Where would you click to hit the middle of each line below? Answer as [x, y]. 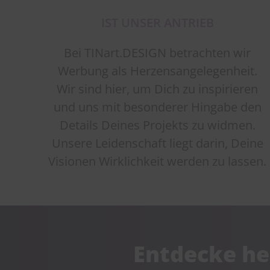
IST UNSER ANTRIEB [157, 22]
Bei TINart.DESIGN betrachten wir [158, 52]
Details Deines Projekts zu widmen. [157, 125]
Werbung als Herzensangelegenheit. [157, 71]
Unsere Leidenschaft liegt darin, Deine [157, 143]
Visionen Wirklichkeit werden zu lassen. [158, 161]
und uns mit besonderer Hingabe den [157, 107]
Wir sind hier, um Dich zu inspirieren [158, 89]
